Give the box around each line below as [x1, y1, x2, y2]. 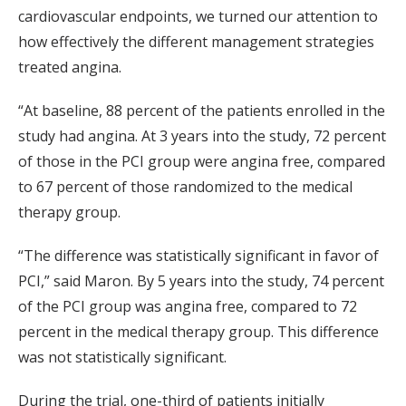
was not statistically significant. [18, 347, 227, 368]
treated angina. [18, 57, 121, 78]
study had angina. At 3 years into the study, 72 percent [18, 126, 386, 147]
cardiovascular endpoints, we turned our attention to [18, 6, 378, 27]
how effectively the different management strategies [18, 32, 374, 53]
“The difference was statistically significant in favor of [18, 246, 379, 266]
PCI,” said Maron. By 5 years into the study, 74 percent [18, 271, 384, 292]
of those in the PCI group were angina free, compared [18, 151, 385, 172]
